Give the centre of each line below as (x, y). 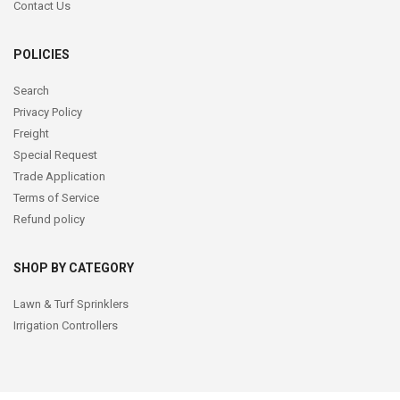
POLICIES (42, 55)
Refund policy (49, 220)
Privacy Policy (48, 112)
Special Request (55, 155)
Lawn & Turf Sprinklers (71, 304)
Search (31, 91)
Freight (31, 134)
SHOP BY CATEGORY (74, 268)
